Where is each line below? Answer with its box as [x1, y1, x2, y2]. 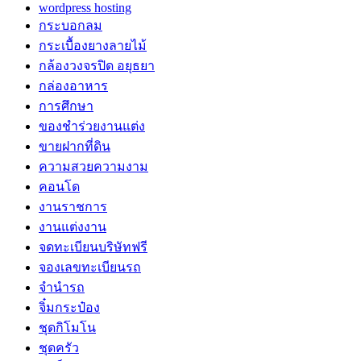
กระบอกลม [39, 18, 102, 32]
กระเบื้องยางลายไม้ [39, 38, 147, 52]
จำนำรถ [39, 280, 85, 294]
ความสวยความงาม [39, 159, 148, 173]
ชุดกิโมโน [39, 320, 96, 334]
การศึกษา [39, 98, 93, 113]
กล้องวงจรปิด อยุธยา [39, 58, 155, 73]
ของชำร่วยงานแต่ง [39, 118, 145, 133]
